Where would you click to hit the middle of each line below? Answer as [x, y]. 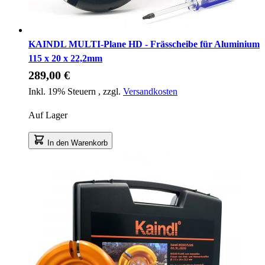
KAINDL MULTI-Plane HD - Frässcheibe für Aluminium [144, 44]
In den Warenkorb [77, 143]
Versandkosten [150, 91]
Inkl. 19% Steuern [63, 91]
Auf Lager [48, 115]
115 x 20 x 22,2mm [65, 58]
